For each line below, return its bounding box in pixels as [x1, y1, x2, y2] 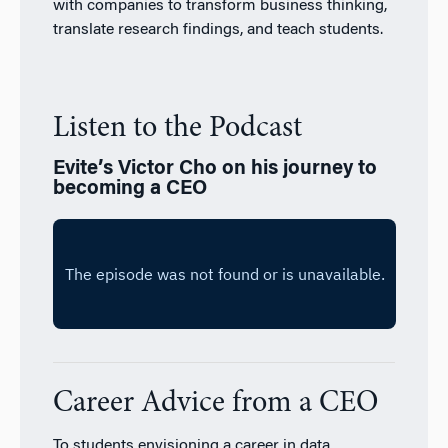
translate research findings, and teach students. [52, 21, 383, 38]
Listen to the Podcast [52, 113, 302, 144]
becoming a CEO [52, 178, 207, 199]
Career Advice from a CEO [52, 388, 378, 419]
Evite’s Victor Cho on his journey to [52, 158, 377, 179]
